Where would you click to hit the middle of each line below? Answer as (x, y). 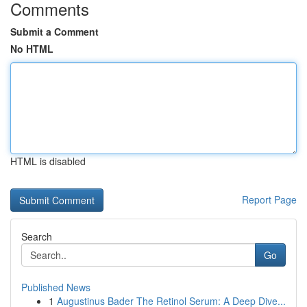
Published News (56, 287)
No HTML (32, 49)
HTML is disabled (48, 161)
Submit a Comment (54, 32)
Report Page (269, 199)
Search (37, 236)
